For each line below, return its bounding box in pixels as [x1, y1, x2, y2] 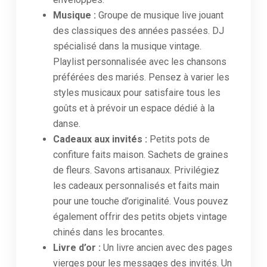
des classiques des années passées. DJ [53, 25, 224, 36]
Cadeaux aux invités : [53, 133, 150, 145]
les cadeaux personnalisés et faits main [53, 180, 219, 191]
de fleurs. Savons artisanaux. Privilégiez [53, 164, 219, 176]
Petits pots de [150, 133, 210, 145]
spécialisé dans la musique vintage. [53, 41, 201, 52]
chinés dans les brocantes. [53, 226, 164, 238]
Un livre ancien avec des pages [103, 242, 232, 253]
